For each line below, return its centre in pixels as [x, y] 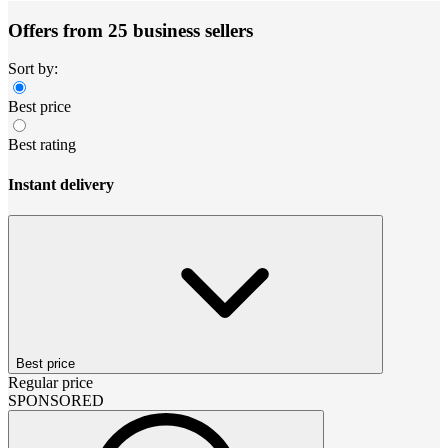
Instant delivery [61, 184]
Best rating [42, 145]
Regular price [50, 382]
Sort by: [33, 69]
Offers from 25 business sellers [130, 30]
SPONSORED [56, 400]
